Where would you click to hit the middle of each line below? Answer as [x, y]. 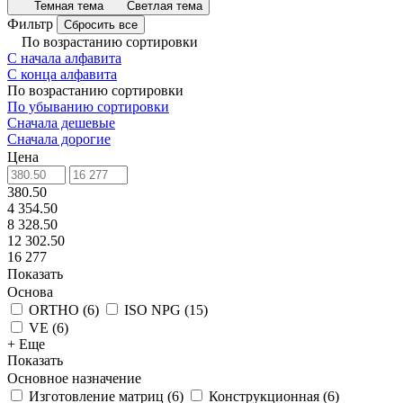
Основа [30, 292]
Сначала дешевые [61, 123]
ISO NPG [152, 310]
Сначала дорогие [59, 139]
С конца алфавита [62, 74]
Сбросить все [101, 25]
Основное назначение [74, 378]
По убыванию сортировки [88, 107]
